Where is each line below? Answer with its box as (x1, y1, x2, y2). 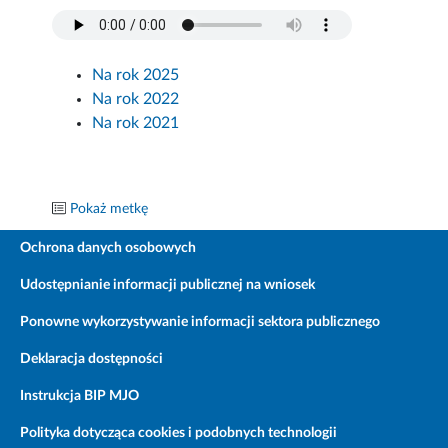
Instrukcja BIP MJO (20, 389, 139, 404)
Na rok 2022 (92, 91, 180, 108)
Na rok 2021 (92, 115, 180, 132)
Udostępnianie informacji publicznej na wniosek (20, 278, 315, 293)
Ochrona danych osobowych (20, 241, 196, 256)
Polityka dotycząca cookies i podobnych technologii (20, 426, 337, 441)
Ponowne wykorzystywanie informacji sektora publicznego (20, 315, 380, 330)
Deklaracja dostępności (20, 352, 163, 367)
